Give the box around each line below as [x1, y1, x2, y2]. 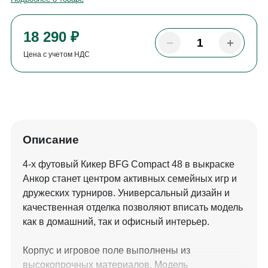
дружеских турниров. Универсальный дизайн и [22, 188, 230, 199]
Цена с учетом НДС [23, 50, 90, 59]
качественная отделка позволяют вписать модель [22, 202, 243, 213]
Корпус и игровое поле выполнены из [22, 245, 190, 256]
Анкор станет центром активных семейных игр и [22, 173, 237, 184]
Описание [22, 133, 79, 147]
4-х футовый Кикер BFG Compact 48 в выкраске [22, 159, 234, 170]
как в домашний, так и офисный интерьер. [22, 217, 212, 227]
